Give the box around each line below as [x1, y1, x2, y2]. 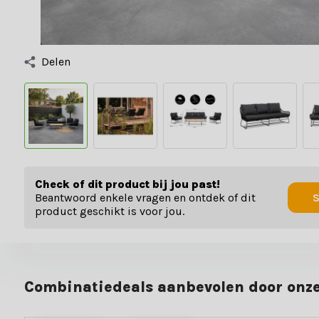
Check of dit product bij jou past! [34, 177, 220, 192]
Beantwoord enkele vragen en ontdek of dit [34, 191, 256, 205]
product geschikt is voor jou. [34, 204, 184, 219]
